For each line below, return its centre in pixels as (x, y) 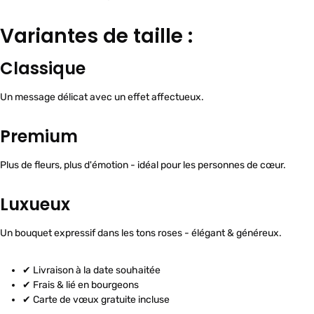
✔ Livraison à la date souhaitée (91, 271)
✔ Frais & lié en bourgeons (81, 285)
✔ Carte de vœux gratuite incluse (96, 300)
